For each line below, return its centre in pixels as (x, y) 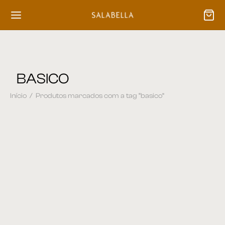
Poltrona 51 (31, 216)
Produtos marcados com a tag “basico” (99, 96)
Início (18, 96)
